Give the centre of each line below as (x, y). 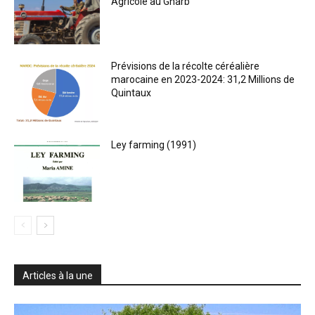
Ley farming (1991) (154, 145)
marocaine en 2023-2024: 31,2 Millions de (203, 80)
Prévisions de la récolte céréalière (186, 66)
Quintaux (131, 93)
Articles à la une (58, 275)
